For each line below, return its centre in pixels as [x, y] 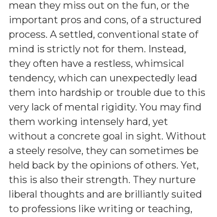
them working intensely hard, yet [88, 122]
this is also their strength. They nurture [102, 180]
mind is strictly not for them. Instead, [97, 49]
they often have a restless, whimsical [96, 63]
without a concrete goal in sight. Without [108, 136]
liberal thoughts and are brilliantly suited [105, 194]
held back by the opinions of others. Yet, [104, 165]
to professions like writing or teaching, [101, 209]
